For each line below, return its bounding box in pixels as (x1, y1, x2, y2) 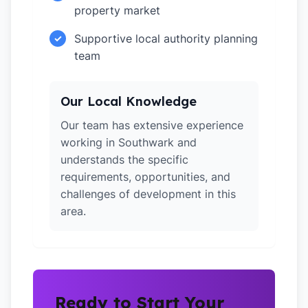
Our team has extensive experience (60, 118, 243, 132)
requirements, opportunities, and (60, 170, 230, 184)
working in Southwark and (60, 135, 197, 149)
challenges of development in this (60, 187, 236, 201)
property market (74, 3, 160, 17)
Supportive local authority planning (74, 32, 258, 45)
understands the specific (60, 153, 188, 166)
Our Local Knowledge (60, 93, 197, 109)
